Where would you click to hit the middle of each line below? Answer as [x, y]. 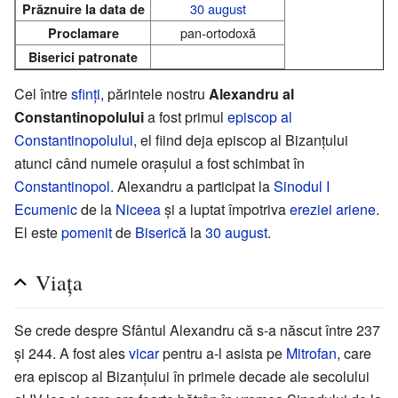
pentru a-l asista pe [223, 353]
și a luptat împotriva [225, 209]
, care [354, 353]
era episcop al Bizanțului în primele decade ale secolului [192, 376]
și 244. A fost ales [72, 353]
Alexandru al [251, 93]
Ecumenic [46, 209]
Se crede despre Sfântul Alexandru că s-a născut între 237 [197, 330]
